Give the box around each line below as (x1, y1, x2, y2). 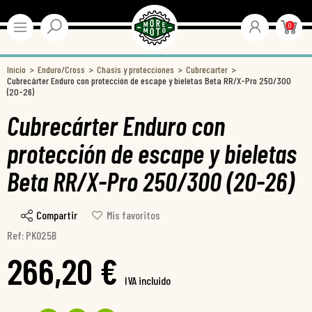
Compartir (36, 208, 77, 221)
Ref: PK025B (7, 228, 56, 242)
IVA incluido (125, 274, 171, 288)
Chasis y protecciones (97, 63, 174, 75)
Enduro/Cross (38, 63, 85, 75)
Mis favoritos (107, 208, 160, 221)
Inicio (7, 63, 26, 75)
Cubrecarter (186, 63, 228, 75)
